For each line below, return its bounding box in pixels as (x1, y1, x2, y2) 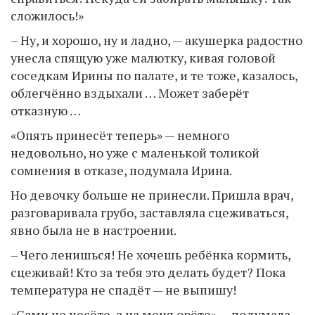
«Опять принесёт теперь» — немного (11, 127, 229, 143)
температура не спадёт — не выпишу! (11, 281, 236, 298)
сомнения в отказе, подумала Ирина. (11, 162, 232, 179)
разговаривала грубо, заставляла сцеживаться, (11, 204, 288, 221)
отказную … (11, 102, 81, 119)
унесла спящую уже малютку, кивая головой (11, 49, 276, 66)
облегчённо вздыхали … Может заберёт (11, 84, 249, 101)
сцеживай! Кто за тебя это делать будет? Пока (11, 264, 285, 281)
